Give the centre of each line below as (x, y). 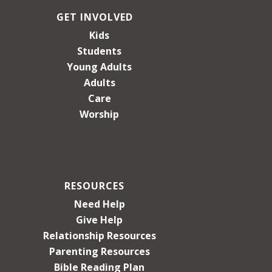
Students (100, 51)
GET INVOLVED (94, 17)
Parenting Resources (99, 251)
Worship (100, 114)
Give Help (100, 219)
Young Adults (100, 66)
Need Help (99, 204)
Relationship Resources (99, 235)
